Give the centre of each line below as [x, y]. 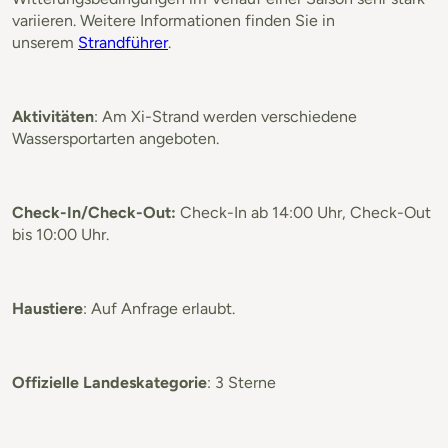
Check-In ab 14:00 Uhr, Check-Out [303, 212]
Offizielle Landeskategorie [109, 382]
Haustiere [47, 308]
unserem [45, 42]
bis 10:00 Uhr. [60, 234]
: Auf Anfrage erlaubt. [159, 308]
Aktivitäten [53, 116]
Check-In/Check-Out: [94, 212]
